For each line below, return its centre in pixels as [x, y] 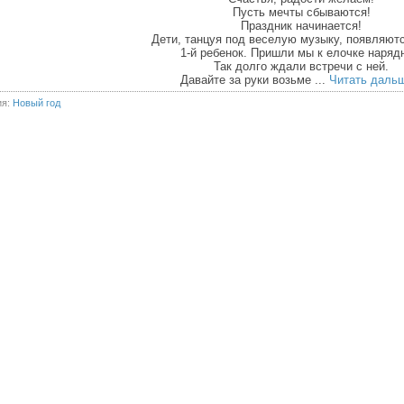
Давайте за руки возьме [247, 80]
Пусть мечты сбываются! [301, 12]
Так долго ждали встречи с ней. [301, 66]
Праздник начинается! [301, 26]
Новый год [37, 103]
